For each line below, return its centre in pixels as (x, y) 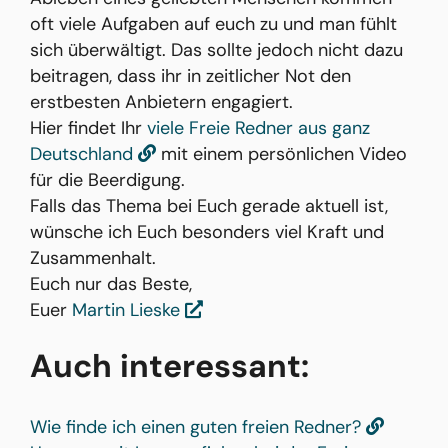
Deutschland (84, 154)
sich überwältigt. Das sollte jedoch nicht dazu (216, 50)
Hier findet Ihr (88, 128)
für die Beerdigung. (107, 180)
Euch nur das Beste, (111, 284)
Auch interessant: (169, 366)
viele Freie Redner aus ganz (258, 128)
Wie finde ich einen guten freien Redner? (198, 427)
